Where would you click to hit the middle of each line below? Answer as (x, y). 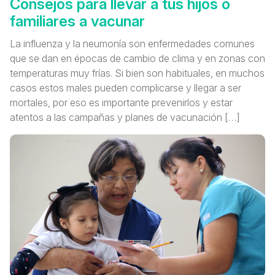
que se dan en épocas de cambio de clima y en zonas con (137, 58)
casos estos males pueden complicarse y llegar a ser (126, 87)
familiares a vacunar (77, 21)
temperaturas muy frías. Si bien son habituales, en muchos (137, 73)
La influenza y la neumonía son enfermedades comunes (132, 43)
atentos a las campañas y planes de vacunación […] (125, 117)
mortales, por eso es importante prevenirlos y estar (121, 102)
